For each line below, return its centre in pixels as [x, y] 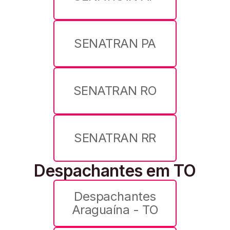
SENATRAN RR [115, 138]
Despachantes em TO [115, 171]
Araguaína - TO [115, 210]
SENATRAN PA [115, 44]
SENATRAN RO [115, 91]
